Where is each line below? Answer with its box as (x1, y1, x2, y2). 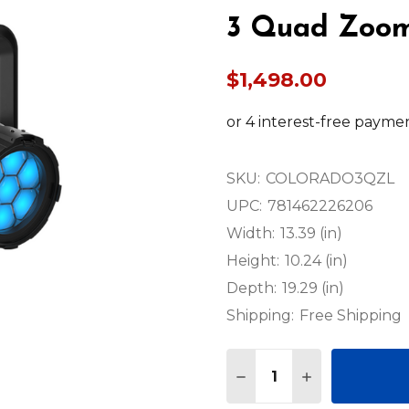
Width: (226, 225, 275, 243)
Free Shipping (299, 307, 402, 325)
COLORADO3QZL (266, 170, 394, 188)
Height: (226, 252, 279, 270)
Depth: (226, 279, 277, 298)
